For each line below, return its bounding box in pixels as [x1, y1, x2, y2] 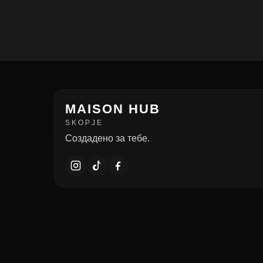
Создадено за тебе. [65, 133, 150, 143]
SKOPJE [65, 119, 103, 127]
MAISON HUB [65, 102, 160, 116]
